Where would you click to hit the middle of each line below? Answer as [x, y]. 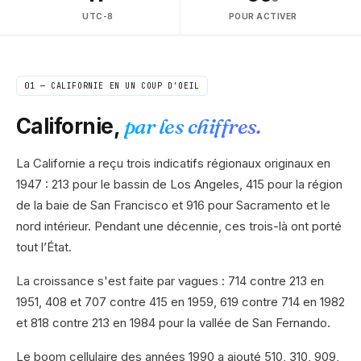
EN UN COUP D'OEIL [152, 86]
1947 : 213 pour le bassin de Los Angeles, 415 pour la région [179, 184]
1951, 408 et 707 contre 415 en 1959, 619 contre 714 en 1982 [180, 302]
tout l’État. [44, 247]
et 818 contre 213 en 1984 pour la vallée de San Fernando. [173, 323]
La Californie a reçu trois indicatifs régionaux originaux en [173, 163]
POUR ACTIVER [263, 16]
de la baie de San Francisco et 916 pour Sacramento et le [173, 205]
